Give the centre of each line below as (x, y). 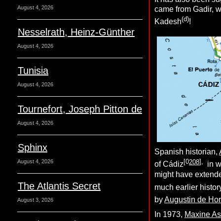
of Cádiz (169, 164)
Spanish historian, (186, 152)
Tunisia (33, 71)
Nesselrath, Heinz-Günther (76, 32)
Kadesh (168, 22)
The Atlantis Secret (59, 186)
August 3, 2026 (35, 200)
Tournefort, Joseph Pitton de (80, 109)
